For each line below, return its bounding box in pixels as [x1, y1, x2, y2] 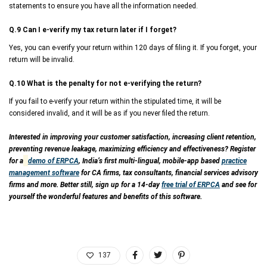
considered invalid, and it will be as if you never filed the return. [9, 108, 210, 117]
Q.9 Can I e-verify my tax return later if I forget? [9, 25, 176, 34]
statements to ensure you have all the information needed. [9, 1, 198, 10]
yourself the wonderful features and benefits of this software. [9, 192, 202, 201]
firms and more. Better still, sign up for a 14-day [9, 180, 162, 189]
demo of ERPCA [27, 156, 79, 165]
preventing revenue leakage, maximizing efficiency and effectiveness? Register [9, 144, 256, 153]
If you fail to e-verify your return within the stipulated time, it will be [9, 97, 221, 105]
